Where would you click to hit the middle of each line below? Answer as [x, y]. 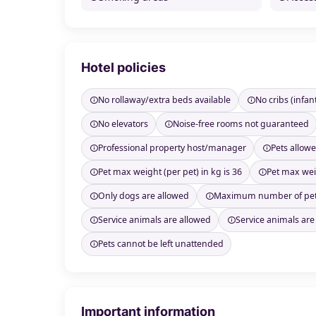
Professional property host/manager [172, 148]
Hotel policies [124, 67]
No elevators [123, 124]
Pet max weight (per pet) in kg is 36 [170, 172]
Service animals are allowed [154, 220]
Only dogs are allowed [143, 196]
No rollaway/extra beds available [164, 100]
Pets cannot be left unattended [160, 244]
